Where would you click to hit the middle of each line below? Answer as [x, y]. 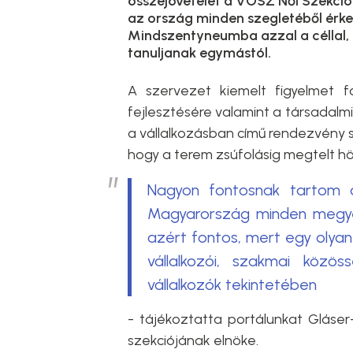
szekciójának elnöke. [193, 340]
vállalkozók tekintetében [232, 284]
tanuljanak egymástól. [199, 53]
